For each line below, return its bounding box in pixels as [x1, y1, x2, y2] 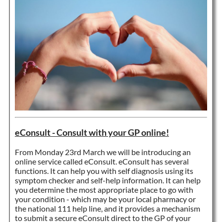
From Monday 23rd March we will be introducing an [14, 147, 191, 157]
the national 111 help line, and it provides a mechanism [14, 203, 200, 213]
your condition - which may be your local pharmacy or [14, 194, 196, 204]
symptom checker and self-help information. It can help [14, 175, 201, 185]
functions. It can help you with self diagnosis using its [14, 166, 193, 175]
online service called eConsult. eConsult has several [14, 156, 189, 166]
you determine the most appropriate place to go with [14, 184, 193, 194]
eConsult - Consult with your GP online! [14, 127, 169, 138]
